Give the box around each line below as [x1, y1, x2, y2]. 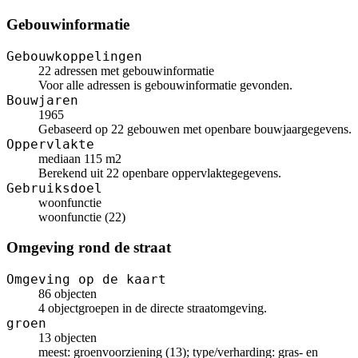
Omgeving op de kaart [6, 272, 166, 287]
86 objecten [38, 287, 97, 300]
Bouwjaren [6, 92, 78, 108]
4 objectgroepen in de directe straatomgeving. [38, 301, 267, 315]
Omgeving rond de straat [6, 239, 171, 257]
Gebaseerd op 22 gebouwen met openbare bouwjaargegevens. [38, 121, 352, 136]
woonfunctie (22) [38, 209, 125, 224]
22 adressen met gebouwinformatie [38, 63, 214, 78]
